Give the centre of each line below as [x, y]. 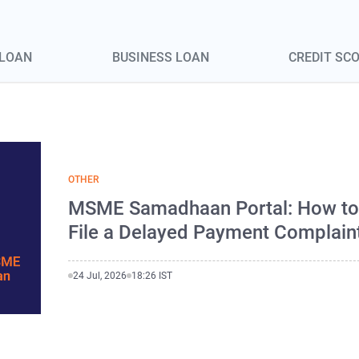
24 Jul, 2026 [100, 275]
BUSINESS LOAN [160, 58]
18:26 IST [152, 275]
